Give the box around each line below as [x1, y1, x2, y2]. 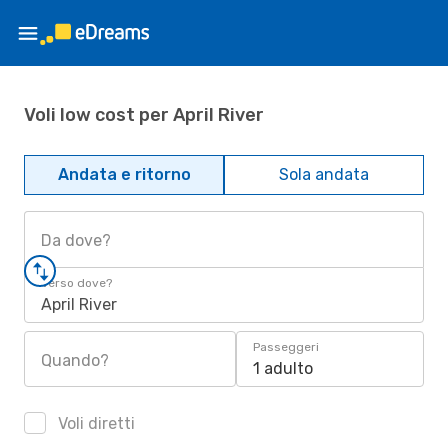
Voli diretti [54, 414, 135, 433]
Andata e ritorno [57, 165, 191, 184]
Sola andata [279, 165, 369, 184]
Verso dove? [41, 276, 112, 290]
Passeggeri [253, 340, 319, 354]
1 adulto [253, 359, 313, 378]
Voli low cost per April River [24, 103, 264, 126]
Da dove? [41, 231, 111, 250]
